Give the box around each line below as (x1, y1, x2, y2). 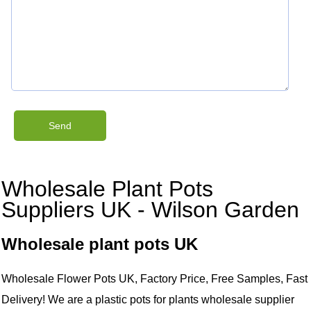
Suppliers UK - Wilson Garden (1, 196, 300, 222)
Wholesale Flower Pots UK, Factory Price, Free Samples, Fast (1, 272, 308, 285)
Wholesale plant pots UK (1, 234, 199, 253)
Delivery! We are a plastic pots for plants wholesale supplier (1, 293, 295, 305)
